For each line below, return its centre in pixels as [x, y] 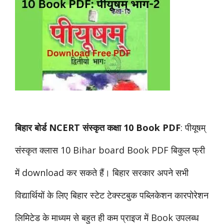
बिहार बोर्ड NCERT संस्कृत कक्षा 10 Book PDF [98, 127]
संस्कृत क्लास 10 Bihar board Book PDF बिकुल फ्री [110, 150]
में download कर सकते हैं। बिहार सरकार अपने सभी [102, 172]
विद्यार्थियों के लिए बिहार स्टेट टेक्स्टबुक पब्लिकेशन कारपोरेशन [112, 195]
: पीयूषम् [193, 127]
